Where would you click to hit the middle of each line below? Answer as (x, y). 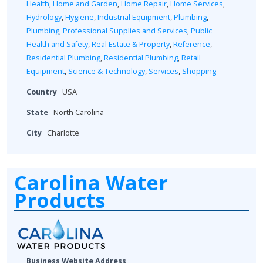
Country (42, 92)
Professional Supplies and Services (125, 31)
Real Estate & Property (131, 45)
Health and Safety (57, 45)
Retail (191, 58)
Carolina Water (91, 183)
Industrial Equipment (134, 18)
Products (60, 200)
